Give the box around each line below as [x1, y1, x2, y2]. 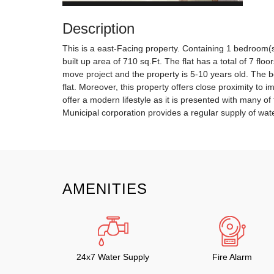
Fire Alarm [212, 252, 252, 262]
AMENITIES [62, 180, 147, 197]
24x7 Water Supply [76, 252, 149, 262]
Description [62, 20, 135, 37]
